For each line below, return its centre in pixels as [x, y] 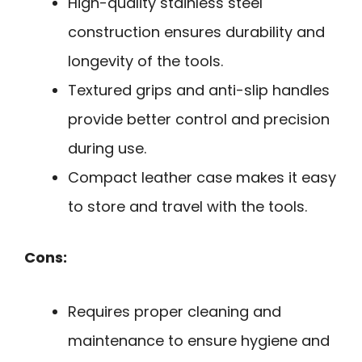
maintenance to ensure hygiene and [199, 340]
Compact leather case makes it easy [202, 178]
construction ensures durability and [196, 32]
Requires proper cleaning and [175, 311]
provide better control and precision [199, 120]
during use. [107, 149]
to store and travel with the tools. [187, 207]
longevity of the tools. [145, 61]
